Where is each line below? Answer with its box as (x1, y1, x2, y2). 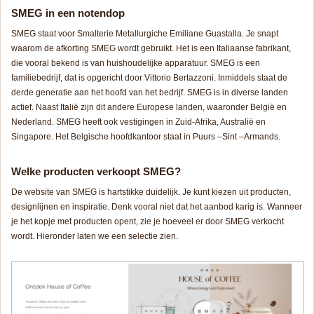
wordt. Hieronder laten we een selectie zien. (11, 231, 178, 241)
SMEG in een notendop (11, 6, 125, 19)
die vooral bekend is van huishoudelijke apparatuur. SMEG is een (11, 57, 260, 68)
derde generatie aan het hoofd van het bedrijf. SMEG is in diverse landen (11, 87, 288, 97)
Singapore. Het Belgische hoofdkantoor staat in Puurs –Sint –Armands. (11, 131, 280, 142)
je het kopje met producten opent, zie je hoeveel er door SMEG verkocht (11, 216, 284, 226)
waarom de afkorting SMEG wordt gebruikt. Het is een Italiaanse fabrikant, (11, 43, 291, 53)
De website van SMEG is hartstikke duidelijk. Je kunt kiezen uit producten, (11, 186, 291, 197)
